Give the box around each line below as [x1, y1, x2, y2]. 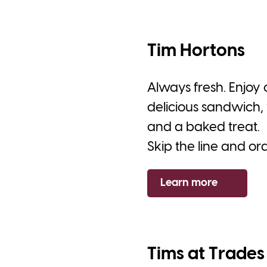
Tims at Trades [147, 245, 265, 263]
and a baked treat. [147, 120, 260, 135]
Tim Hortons [147, 42, 245, 60]
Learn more [160, 177, 218, 189]
